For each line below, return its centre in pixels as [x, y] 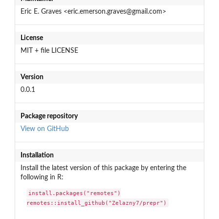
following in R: [42, 177]
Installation [37, 155]
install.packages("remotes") [75, 193]
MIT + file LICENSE [49, 51]
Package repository [49, 116]
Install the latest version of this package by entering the [103, 168]
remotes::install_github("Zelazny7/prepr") [97, 203]
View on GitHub [44, 129]
